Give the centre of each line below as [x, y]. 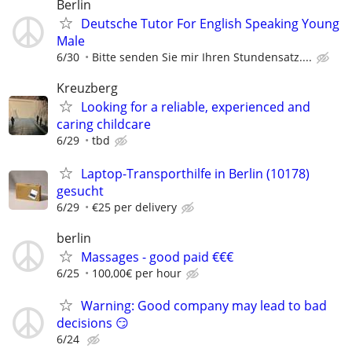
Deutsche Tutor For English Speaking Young [210, 24]
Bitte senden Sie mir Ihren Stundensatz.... [202, 57]
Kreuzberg [87, 88]
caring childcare [104, 125]
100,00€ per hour [137, 273]
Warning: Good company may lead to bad [204, 306]
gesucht [80, 191]
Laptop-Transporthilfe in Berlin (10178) [195, 173]
